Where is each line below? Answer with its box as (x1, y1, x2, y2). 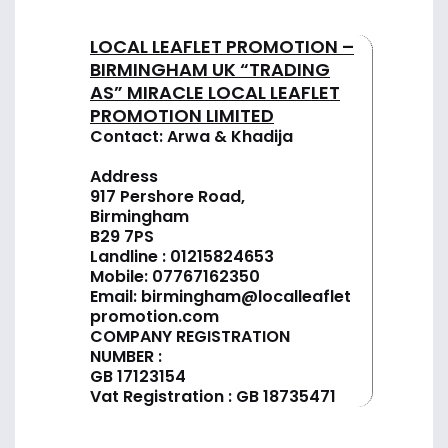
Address (90, 164, 158, 188)
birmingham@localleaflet (141, 284, 351, 308)
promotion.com (90, 304, 219, 328)
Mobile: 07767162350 (90, 264, 260, 288)
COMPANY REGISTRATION (90, 324, 290, 348)
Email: (90, 284, 141, 308)
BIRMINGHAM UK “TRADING (90, 56, 330, 82)
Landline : (90, 244, 170, 268)
